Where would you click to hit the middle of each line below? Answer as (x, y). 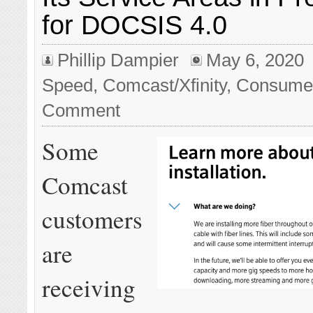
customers (93, 219)
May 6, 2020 (255, 60)
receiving (89, 287)
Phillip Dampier (118, 60)
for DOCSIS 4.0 (135, 25)
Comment (81, 111)
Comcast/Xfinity (165, 86)
